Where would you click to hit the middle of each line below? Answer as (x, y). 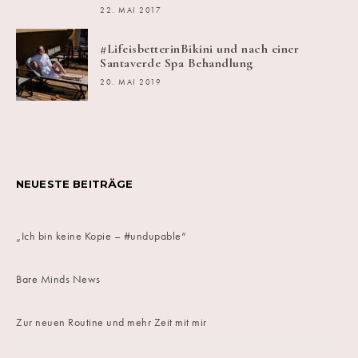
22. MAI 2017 (131, 11)
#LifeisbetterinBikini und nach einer (199, 49)
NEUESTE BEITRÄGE (75, 184)
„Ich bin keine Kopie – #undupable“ (101, 236)
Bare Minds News (58, 279)
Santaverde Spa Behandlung (177, 64)
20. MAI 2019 (131, 83)
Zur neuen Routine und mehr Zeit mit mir (111, 322)
